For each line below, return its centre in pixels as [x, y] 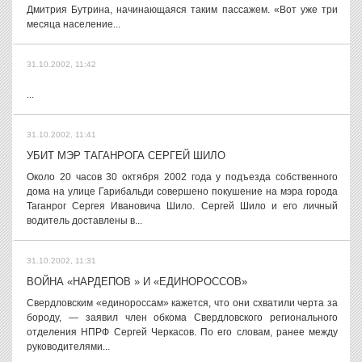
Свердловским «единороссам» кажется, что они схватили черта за [182, 303]
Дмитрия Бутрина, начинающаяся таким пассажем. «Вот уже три [182, 10]
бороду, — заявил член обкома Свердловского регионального [182, 318]
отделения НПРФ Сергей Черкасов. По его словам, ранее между [182, 332]
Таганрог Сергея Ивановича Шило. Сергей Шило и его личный [182, 206]
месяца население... [74, 24]
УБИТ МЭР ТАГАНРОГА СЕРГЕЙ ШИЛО [126, 156]
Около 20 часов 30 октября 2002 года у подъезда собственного [182, 177]
